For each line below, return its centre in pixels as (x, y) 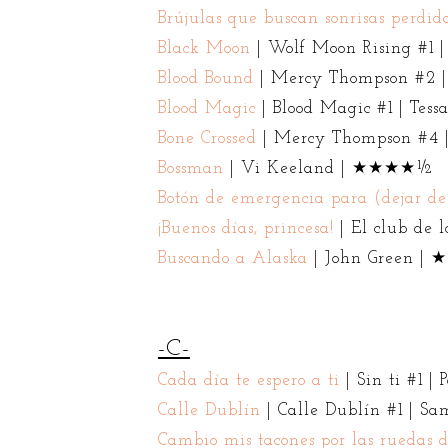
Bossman (190, 168)
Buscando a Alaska (232, 258)
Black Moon (204, 48)
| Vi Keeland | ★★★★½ (329, 168)
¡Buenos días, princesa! (245, 228)
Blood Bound (205, 78)
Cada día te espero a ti (248, 380)
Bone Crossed (207, 138)
